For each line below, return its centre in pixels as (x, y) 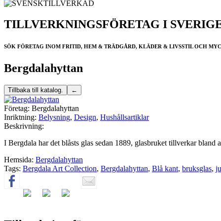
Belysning (54, 117)
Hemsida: (19, 159)
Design (85, 117)
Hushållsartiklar (125, 117)
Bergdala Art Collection (60, 168)
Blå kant (165, 168)
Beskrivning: (24, 126)
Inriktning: (20, 117)
